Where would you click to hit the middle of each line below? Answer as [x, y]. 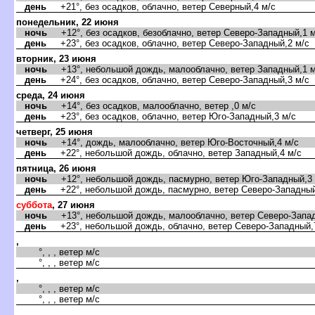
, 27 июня [73, 205]
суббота [34, 205]
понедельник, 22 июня [67, 22]
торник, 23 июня [56, 58]
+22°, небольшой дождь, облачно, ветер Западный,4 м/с [174, 153]
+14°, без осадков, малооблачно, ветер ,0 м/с [152, 105]
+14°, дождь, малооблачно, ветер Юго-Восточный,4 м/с [173, 142]
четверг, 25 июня [54, 131]
